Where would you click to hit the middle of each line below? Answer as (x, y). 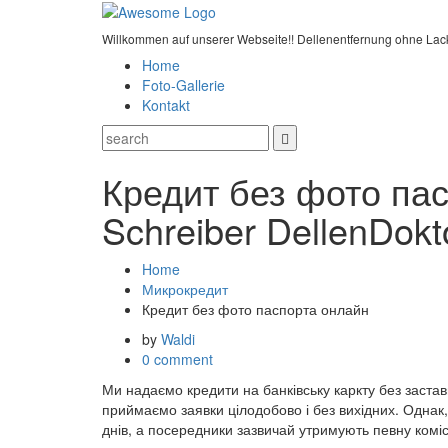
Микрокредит (185, 289)
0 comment (177, 359)
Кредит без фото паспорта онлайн (255, 309)
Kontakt (166, 105)
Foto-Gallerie (183, 85)
